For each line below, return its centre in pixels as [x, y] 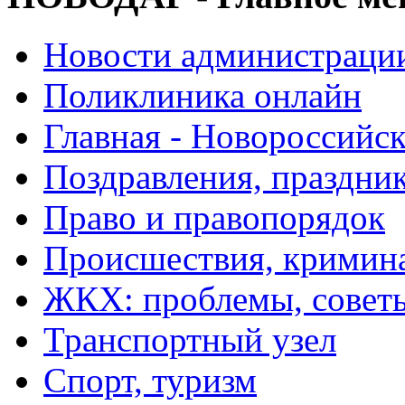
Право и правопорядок [214, 217]
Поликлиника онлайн [202, 95]
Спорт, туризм [150, 380]
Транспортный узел [190, 339]
